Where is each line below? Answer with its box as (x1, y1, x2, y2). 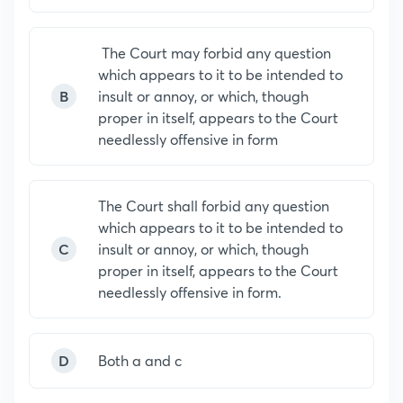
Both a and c (98, 351, 182, 370)
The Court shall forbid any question (98, 196, 329, 215)
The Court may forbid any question (98, 43, 331, 62)
